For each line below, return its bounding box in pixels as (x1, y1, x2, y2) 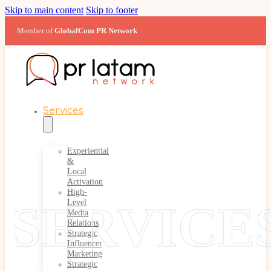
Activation (67, 176, 103, 186)
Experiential (67, 145, 109, 155)
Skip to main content (5, 5, 83, 16)
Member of (17, 26, 54, 35)
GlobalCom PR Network (54, 26, 137, 35)
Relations (67, 217, 99, 227)
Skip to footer (86, 5, 138, 16)
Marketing (67, 248, 103, 258)
